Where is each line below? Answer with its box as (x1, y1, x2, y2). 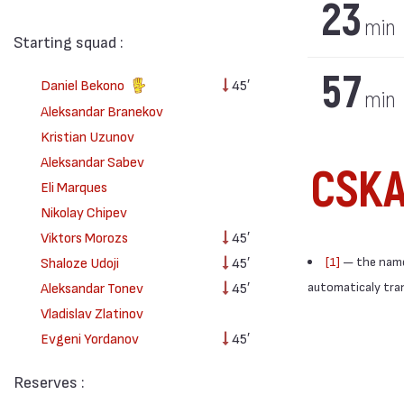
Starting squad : (14, 32, 124, 50)
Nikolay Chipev (40, 202, 127, 220)
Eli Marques (40, 177, 107, 195)
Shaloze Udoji (40, 252, 119, 271)
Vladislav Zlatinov (40, 303, 143, 321)
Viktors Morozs (40, 227, 128, 245)
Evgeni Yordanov (40, 328, 139, 346)
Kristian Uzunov (40, 126, 134, 144)
